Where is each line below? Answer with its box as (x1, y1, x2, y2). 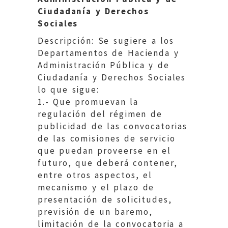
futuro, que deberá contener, (38, 157, 178, 168)
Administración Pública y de (38, 59, 169, 71)
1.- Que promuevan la (38, 96, 139, 107)
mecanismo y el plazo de (38, 181, 155, 193)
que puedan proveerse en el (38, 145, 172, 156)
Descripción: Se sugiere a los (38, 35, 174, 46)
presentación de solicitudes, (38, 193, 172, 205)
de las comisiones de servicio (38, 132, 176, 144)
